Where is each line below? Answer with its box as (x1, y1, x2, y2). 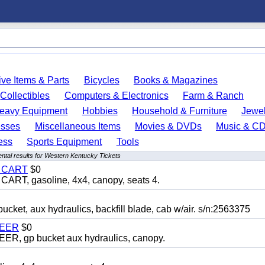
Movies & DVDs (134, 121, 202, 131)
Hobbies (82, 106, 118, 116)
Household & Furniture (131, 106, 227, 116)
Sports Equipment (27, 137, 102, 147)
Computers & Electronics (64, 91, 169, 101)
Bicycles (83, 75, 119, 85)
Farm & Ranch (182, 91, 244, 101)
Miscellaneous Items (34, 121, 121, 131)
